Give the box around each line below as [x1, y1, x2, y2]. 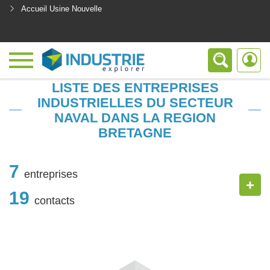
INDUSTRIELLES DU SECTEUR [37, 95, 233, 110]
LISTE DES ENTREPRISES [51, 80, 219, 95]
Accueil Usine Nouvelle [21, 4, 102, 13]
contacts [34, 194, 75, 207]
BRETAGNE [98, 125, 172, 140]
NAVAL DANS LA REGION [54, 110, 216, 125]
